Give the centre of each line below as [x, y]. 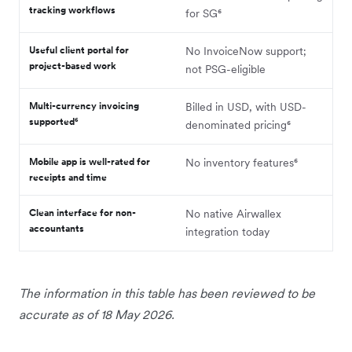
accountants [57, 228]
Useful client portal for [79, 49]
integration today [227, 231]
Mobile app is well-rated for [90, 161]
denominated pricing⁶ [238, 125]
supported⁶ [54, 121]
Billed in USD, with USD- [246, 106]
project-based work [73, 65]
